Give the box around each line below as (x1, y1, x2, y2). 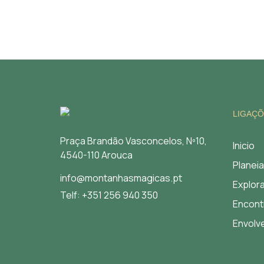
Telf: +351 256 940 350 (60, 189, 158, 202)
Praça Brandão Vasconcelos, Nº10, (60, 134, 207, 147)
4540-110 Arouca (60, 148, 133, 161)
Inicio (232, 139, 255, 152)
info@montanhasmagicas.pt (60, 171, 182, 184)
